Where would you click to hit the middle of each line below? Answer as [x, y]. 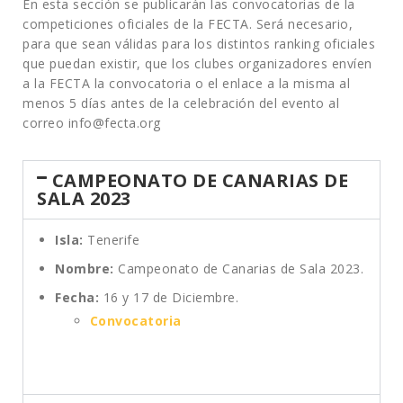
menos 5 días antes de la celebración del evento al [181, 103]
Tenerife [111, 240]
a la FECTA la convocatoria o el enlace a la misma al [186, 83]
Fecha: [77, 297]
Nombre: [86, 269]
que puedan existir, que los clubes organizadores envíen [197, 63]
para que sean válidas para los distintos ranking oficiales [199, 44]
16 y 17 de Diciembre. [169, 297]
